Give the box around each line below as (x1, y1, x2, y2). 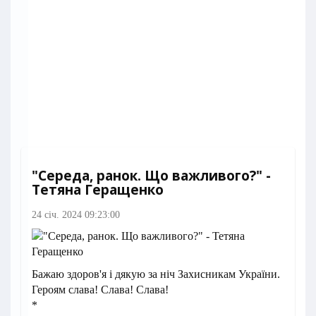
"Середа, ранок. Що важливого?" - (32, 166, 271, 186)
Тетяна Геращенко (32, 181, 164, 200)
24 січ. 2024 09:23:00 (32, 209, 120, 221)
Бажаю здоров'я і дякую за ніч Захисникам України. (32, 268, 280, 281)
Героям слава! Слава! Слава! (32, 284, 169, 296)
